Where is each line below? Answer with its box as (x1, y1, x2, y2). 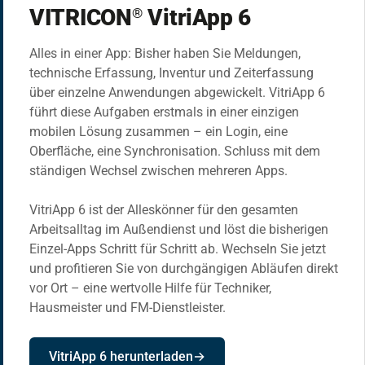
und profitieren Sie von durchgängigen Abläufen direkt (29, 261, 338, 277)
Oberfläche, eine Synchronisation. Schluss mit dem (29, 143, 320, 160)
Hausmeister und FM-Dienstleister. (29, 300, 226, 316)
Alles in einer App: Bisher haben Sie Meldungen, (29, 46, 301, 62)
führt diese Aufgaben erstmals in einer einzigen (29, 104, 299, 121)
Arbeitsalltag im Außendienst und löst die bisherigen (29, 222, 328, 238)
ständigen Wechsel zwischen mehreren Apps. (29, 163, 288, 179)
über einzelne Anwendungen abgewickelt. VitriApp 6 (29, 85, 325, 101)
